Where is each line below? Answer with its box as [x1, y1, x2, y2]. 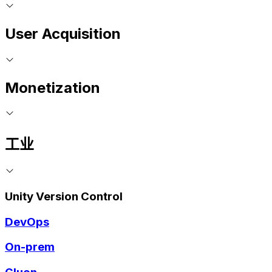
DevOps [5, 214, 49, 229]
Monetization [5, 78, 100, 97]
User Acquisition [5, 24, 121, 42]
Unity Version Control [5, 189, 123, 203]
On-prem [5, 240, 55, 254]
